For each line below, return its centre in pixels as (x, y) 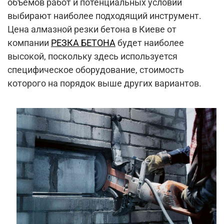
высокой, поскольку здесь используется (92, 56)
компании (29, 43)
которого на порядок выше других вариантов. (104, 83)
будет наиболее (150, 43)
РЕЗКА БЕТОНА (83, 43)
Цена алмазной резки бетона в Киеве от (92, 29)
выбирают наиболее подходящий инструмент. (104, 16)
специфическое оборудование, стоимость (96, 70)
